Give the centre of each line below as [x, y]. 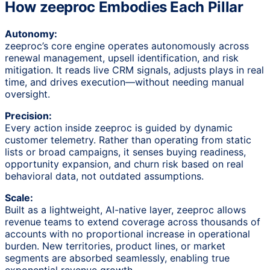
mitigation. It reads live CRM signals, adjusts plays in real [134, 70]
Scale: [19, 197]
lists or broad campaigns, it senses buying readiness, [125, 152]
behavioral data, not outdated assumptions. [104, 176]
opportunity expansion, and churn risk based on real [124, 164]
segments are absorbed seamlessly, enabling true [117, 258]
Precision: [28, 115]
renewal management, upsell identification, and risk [122, 58]
